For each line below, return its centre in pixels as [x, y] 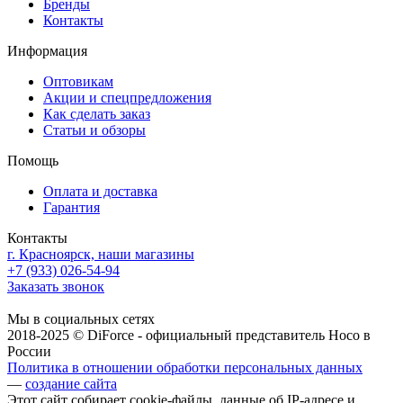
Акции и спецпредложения [127, 97]
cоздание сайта [71, 383]
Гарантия [72, 207]
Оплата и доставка [100, 191]
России [29, 351]
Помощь [33, 160]
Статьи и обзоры [94, 130]
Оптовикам [78, 81]
